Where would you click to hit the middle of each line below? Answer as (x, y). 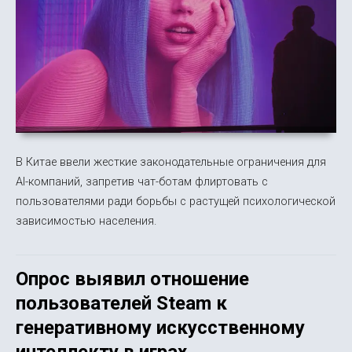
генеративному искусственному (160, 327)
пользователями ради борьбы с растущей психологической (176, 201)
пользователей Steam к (121, 303)
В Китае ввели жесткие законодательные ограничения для (171, 161)
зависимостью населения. (86, 220)
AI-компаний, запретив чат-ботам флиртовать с (142, 181)
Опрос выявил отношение (132, 279)
